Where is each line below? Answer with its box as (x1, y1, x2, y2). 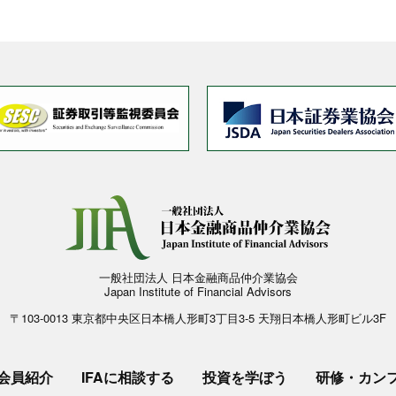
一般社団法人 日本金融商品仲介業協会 (98, 269, 298, 286)
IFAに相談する (80, 367, 174, 388)
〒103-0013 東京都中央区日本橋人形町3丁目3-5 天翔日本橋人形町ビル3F (10, 309, 386, 327)
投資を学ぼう (202, 367, 287, 388)
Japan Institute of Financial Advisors (104, 283, 292, 301)
